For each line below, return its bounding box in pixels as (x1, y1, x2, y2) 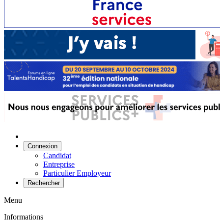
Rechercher (27, 179, 60, 187)
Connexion (27, 142, 57, 150)
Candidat (43, 151, 71, 160)
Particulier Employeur (43, 169, 111, 178)
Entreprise (43, 160, 75, 169)
